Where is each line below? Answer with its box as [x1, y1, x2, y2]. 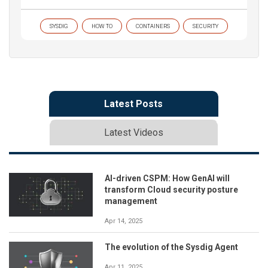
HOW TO [92, 22, 112, 29]
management [105, 196, 157, 206]
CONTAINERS [136, 22, 170, 29]
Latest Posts [104, 98, 163, 109]
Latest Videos [103, 126, 163, 138]
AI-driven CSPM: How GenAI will [105, 173, 230, 183]
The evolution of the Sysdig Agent [105, 242, 238, 252]
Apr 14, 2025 [105, 217, 142, 225]
